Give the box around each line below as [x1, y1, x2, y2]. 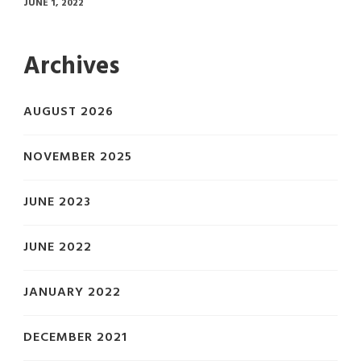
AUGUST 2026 [23, 102, 114, 123]
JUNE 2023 [23, 192, 91, 214]
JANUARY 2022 [23, 282, 121, 304]
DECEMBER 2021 [23, 327, 127, 349]
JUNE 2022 [23, 237, 92, 259]
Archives [23, 48, 119, 87]
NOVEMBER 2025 [23, 147, 132, 168]
